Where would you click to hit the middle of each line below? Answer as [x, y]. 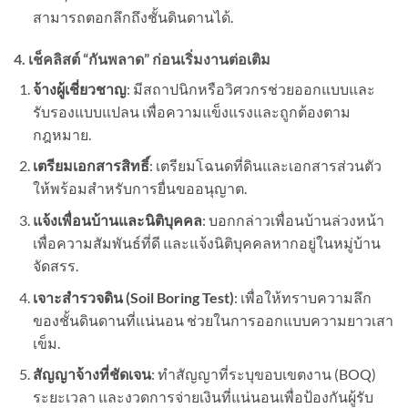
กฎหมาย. [61, 134]
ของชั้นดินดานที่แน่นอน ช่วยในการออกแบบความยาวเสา [213, 320]
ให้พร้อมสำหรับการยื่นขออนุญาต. [139, 189]
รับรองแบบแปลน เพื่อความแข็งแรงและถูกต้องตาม [191, 111]
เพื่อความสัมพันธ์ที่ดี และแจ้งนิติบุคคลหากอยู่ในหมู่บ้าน [206, 243]
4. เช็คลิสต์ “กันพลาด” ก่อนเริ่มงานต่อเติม [142, 58]
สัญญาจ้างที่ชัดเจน [92, 374]
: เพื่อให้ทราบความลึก [302, 297]
